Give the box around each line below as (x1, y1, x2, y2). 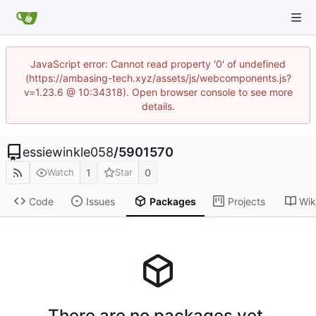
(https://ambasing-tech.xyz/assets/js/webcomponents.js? (25, 72, 291, 84)
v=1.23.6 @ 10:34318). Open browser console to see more (23, 86, 293, 98)
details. (141, 100, 175, 112)
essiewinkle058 (23, 145, 114, 159)
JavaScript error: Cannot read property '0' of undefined (30, 58, 286, 70)
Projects (227, 195, 265, 207)
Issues (85, 195, 115, 207)
